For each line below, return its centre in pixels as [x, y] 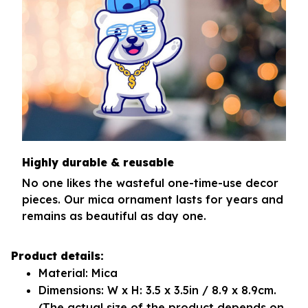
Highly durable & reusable [98, 162]
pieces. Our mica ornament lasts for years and [153, 200]
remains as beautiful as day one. [114, 216]
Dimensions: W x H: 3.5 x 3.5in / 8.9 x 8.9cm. [157, 290]
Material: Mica [80, 273]
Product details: [57, 256]
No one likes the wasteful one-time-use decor [150, 183]
